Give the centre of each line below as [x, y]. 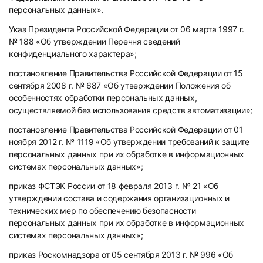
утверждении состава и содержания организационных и [119, 198]
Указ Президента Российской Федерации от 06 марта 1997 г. [127, 29]
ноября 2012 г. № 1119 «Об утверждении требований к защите [129, 142]
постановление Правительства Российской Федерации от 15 [126, 73]
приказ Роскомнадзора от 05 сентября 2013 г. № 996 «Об [121, 254]
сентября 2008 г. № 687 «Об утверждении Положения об [120, 85]
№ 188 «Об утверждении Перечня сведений [95, 41]
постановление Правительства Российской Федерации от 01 [126, 129]
